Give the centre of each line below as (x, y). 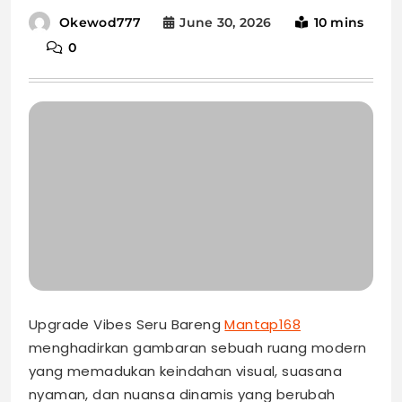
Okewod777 (100, 23)
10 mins (339, 22)
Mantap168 (263, 325)
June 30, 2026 (226, 22)
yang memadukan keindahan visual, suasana (185, 371)
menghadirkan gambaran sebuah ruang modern (198, 348)
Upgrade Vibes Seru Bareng (127, 325)
